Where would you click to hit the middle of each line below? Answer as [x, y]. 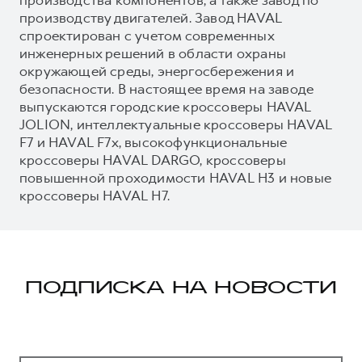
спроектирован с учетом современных [147, 35]
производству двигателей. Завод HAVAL [151, 17]
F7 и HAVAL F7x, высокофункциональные [154, 142]
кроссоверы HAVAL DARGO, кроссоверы [153, 160]
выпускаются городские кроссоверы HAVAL [166, 106]
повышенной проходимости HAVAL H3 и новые [175, 177]
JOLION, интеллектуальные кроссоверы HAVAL [176, 124]
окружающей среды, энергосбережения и [157, 71]
